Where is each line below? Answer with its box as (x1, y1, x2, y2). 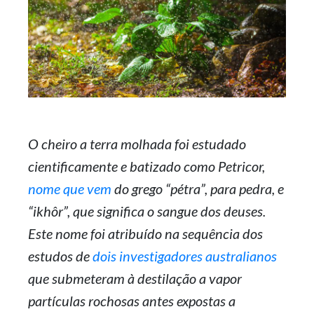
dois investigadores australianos (93, 247, 277, 264)
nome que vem (28, 179, 111, 197)
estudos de (28, 247, 93, 264)
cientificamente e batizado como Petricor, (28, 157, 265, 175)
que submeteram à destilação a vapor (28, 269, 242, 287)
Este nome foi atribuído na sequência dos (28, 224, 263, 242)
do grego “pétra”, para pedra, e (111, 179, 284, 197)
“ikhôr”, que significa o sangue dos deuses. (28, 202, 266, 219)
